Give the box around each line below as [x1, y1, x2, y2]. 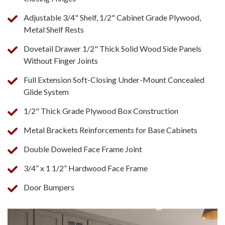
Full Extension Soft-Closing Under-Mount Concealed [24, 75, 204, 85]
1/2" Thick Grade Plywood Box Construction [24, 106, 178, 116]
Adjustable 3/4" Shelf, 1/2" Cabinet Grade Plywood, [24, 13, 201, 23]
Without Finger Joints [24, 56, 98, 66]
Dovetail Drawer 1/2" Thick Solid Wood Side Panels [24, 44, 201, 54]
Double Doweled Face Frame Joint [24, 144, 142, 154]
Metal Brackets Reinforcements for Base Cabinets [24, 125, 197, 135]
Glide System [24, 87, 69, 97]
